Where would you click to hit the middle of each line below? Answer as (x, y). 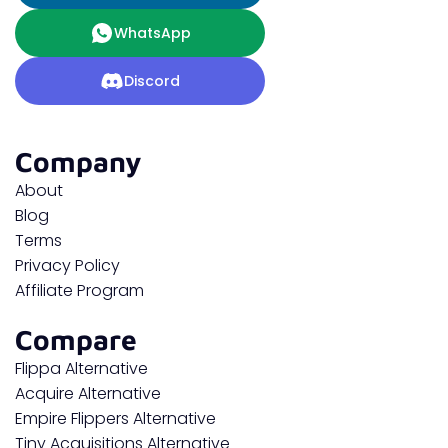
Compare (76, 339)
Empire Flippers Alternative (115, 418)
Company (78, 161)
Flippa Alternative (81, 368)
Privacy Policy (67, 265)
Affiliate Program (79, 290)
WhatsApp (152, 32)
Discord (152, 80)
